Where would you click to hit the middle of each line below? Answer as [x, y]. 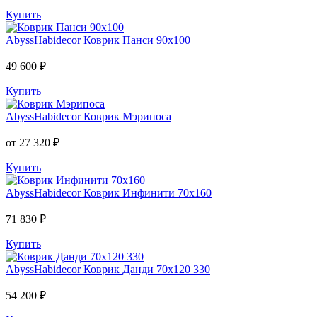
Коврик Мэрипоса [127, 116]
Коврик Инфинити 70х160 [148, 192]
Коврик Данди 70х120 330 [147, 269]
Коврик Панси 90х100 [137, 40]
